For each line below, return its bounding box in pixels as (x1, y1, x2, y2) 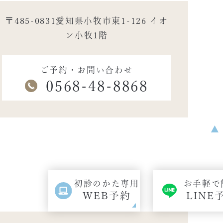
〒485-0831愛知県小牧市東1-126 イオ (5, 16, 168, 25)
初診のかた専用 (74, 179, 139, 188)
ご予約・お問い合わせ (40, 65, 133, 74)
